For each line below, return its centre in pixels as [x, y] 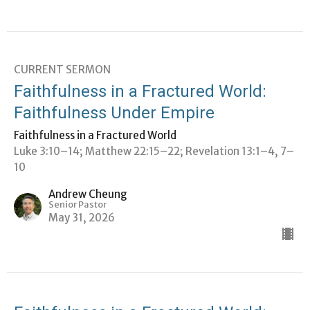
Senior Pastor [77, 204]
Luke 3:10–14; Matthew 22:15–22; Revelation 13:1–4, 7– [154, 151]
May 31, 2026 [82, 217]
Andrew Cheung [88, 194]
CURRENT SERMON [62, 69]
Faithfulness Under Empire [114, 112]
